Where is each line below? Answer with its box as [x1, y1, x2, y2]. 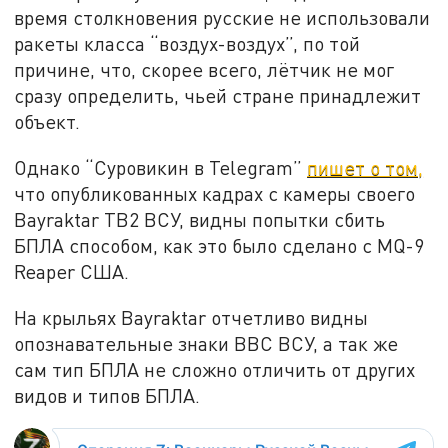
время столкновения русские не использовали [14, 6, 431, 30]
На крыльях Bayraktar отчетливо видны [14, 305, 369, 329]
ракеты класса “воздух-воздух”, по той [14, 32, 361, 56]
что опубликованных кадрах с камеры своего [14, 181, 416, 205]
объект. [14, 110, 81, 134]
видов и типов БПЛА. [14, 383, 201, 407]
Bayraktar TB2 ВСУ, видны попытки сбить [14, 207, 386, 231]
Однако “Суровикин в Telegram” [14, 155, 308, 179]
